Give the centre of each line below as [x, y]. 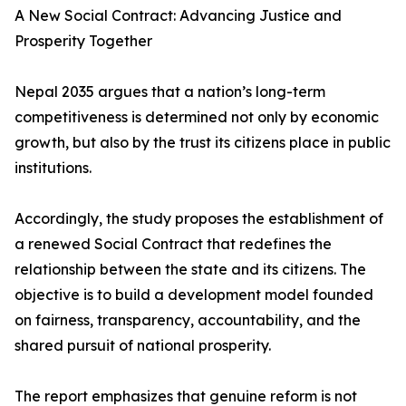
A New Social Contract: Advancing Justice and [178, 16]
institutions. [53, 168]
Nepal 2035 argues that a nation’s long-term [170, 92]
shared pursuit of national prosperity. [143, 346]
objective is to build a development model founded [194, 295]
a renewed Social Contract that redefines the [173, 244]
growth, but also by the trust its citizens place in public [203, 143]
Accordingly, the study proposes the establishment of [199, 219]
